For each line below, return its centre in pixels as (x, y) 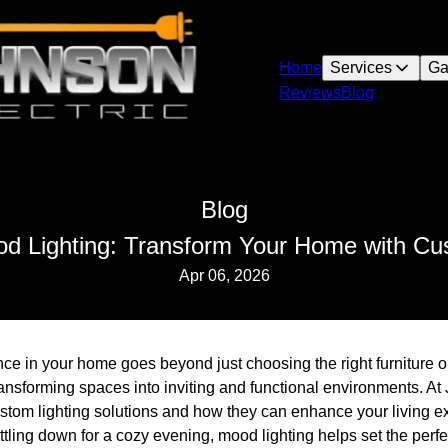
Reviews (310, 92)
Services (361, 67)
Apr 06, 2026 (224, 275)
